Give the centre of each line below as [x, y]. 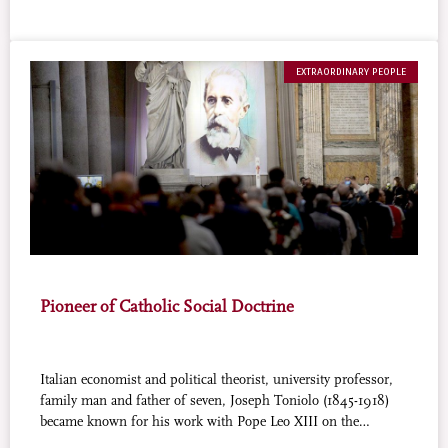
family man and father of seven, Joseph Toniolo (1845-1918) [214, 401]
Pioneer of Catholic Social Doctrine [167, 306]
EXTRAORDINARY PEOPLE [351, 71]
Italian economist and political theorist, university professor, [216, 380]
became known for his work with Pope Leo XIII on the [199, 422]
